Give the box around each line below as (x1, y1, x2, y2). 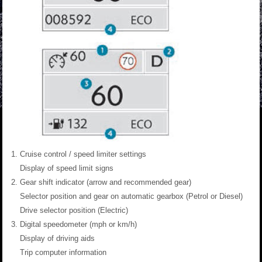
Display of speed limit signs (20, 164, 113, 173)
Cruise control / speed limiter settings (20, 150, 146, 159)
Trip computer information (20, 248, 106, 257)
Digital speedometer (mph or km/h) (20, 220, 137, 229)
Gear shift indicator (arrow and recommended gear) (20, 178, 191, 187)
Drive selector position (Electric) (20, 206, 128, 215)
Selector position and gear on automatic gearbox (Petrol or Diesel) (20, 192, 243, 201)
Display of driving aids (20, 234, 95, 243)
